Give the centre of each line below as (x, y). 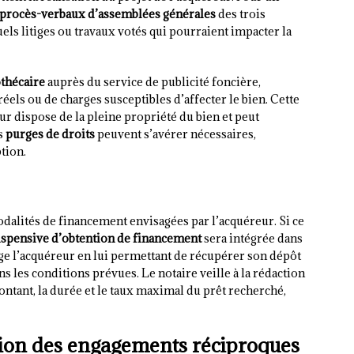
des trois (241, 14)
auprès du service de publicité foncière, (153, 82)
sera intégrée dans (252, 239)
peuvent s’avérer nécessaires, (175, 134)
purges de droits (50, 134)
